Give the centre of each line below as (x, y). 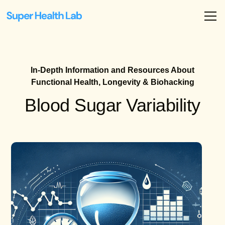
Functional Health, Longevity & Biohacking (113, 82)
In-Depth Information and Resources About (113, 70)
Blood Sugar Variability (113, 105)
